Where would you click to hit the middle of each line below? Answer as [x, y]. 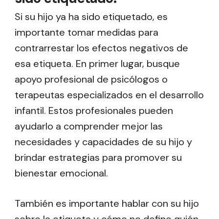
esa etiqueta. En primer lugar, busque [97, 64]
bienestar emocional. [61, 173]
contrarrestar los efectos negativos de [101, 48]
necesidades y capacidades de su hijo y [103, 142]
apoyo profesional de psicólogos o [91, 79]
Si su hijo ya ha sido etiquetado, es [91, 17]
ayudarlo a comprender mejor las [89, 126]
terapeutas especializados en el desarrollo [109, 95]
